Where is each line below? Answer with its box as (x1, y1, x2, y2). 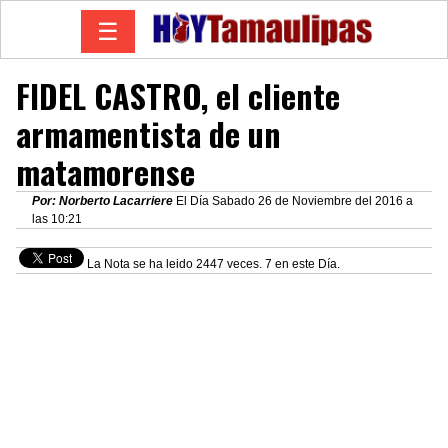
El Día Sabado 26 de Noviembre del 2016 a (176, 193, 413, 208)
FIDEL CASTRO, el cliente (16, 71, 340, 119)
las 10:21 (32, 211, 82, 226)
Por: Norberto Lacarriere (32, 193, 176, 208)
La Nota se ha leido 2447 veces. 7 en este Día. (84, 257, 340, 272)
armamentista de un (16, 109, 281, 157)
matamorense (16, 147, 195, 195)
